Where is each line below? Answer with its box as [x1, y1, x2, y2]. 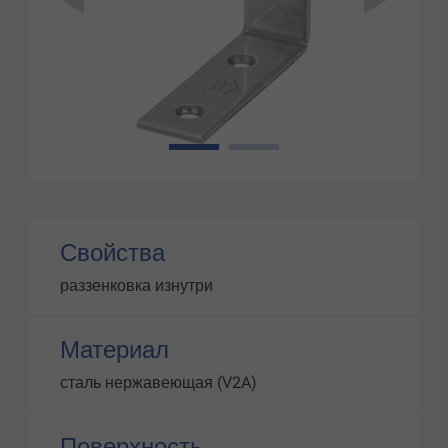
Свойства [60, 239, 165, 267]
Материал [60, 336, 169, 364]
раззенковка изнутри [60, 276, 213, 295]
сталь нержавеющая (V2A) [60, 373, 257, 392]
